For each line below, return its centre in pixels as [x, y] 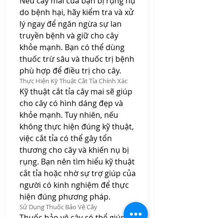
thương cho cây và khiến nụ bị [74, 150]
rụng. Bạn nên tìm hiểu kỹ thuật [77, 162]
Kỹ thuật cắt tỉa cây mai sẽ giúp [76, 91]
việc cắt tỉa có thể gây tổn [66, 138]
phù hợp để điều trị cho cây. [70, 71]
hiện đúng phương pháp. [65, 197]
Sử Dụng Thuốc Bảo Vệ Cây [58, 207]
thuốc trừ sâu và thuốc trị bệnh [77, 59]
